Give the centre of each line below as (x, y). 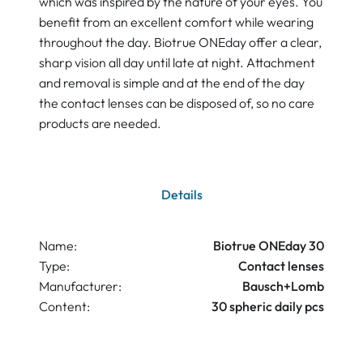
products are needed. (100, 124)
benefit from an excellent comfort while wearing (176, 22)
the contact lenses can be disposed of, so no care (177, 103)
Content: (64, 307)
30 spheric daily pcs (268, 307)
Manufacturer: (80, 286)
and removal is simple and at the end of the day (172, 83)
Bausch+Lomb (283, 286)
